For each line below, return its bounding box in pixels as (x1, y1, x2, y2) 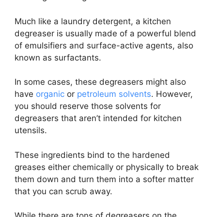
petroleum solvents (77, 89, 151, 99)
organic (36, 89, 64, 99)
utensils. (15, 125, 47, 135)
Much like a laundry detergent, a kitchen (15, 16, 171, 26)
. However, (151, 89, 193, 99)
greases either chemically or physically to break (15, 162, 199, 172)
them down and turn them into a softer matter (15, 174, 194, 184)
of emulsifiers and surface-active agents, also (15, 40, 193, 50)
